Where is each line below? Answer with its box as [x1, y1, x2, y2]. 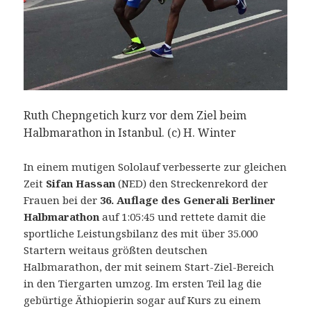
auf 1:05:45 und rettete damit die [99, 210, 267, 224]
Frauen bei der [24, 193, 101, 208]
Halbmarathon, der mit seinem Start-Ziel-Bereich [24, 260, 275, 274]
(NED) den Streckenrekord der [115, 176, 269, 191]
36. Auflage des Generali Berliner [100, 193, 276, 208]
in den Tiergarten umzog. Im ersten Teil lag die [24, 276, 262, 291]
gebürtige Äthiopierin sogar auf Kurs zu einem [24, 293, 262, 308]
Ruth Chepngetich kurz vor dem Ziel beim [24, 108, 247, 124]
